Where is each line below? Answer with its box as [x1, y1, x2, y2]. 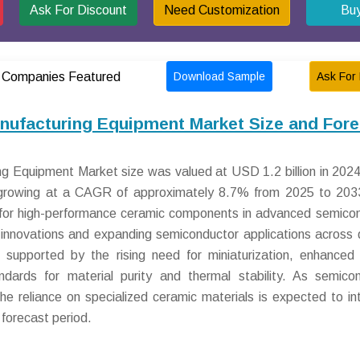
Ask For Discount [30, 3, 127, 17]
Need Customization [164, 3, 280, 17]
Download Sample [173, 69, 265, 83]
